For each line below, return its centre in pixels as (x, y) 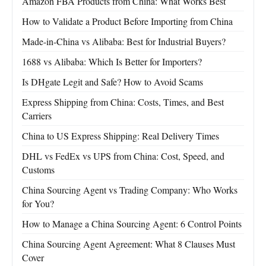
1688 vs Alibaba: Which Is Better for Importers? (112, 62)
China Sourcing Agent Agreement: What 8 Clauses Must (129, 244)
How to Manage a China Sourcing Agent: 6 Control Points (132, 224)
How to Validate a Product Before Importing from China (127, 21)
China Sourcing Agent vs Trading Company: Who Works (130, 190)
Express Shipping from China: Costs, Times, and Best (123, 102)
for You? (38, 204)
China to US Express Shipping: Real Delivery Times (121, 136)
